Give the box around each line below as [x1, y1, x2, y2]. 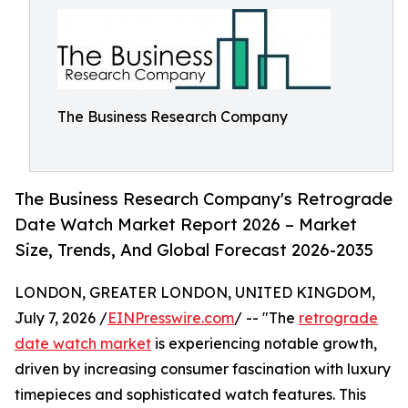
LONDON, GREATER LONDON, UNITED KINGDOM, [15, 283, 375, 302]
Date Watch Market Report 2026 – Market [15, 214, 357, 235]
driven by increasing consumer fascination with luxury [15, 360, 391, 379]
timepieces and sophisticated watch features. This [15, 385, 366, 404]
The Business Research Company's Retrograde [15, 189, 393, 209]
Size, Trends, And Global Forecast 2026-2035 [15, 240, 373, 260]
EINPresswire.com [107, 309, 234, 328]
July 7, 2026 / [15, 309, 107, 328]
